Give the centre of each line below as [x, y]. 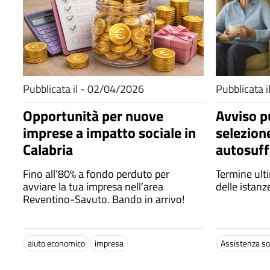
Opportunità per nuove [93, 116]
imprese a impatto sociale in [109, 133]
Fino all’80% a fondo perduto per [51, 174]
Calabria [48, 149]
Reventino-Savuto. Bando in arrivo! [104, 199]
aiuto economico [56, 243]
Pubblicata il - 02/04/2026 [83, 89]
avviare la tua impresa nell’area [93, 187]
